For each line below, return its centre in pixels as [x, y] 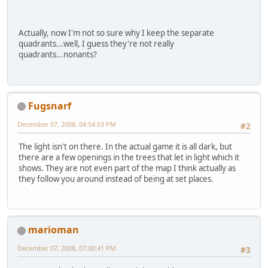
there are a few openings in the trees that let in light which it [129, 158]
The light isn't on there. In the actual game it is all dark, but [125, 147]
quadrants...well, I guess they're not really [96, 44]
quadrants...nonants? [58, 55]
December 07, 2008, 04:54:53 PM [67, 124]
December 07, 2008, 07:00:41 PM [67, 248]
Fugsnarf [50, 106]
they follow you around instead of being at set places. [116, 179]
